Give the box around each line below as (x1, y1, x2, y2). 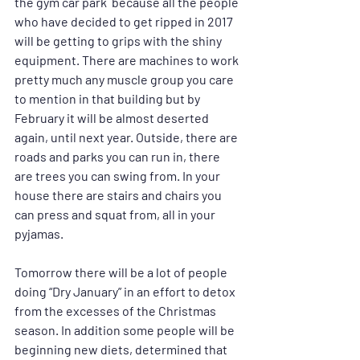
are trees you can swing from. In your (14, 168, 223, 184)
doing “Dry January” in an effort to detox (14, 284, 238, 300)
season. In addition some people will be (14, 322, 237, 338)
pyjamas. (14, 226, 63, 242)
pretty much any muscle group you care (14, 72, 236, 88)
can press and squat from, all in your (14, 207, 218, 223)
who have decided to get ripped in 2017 (14, 14, 235, 30)
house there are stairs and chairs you (14, 187, 224, 203)
